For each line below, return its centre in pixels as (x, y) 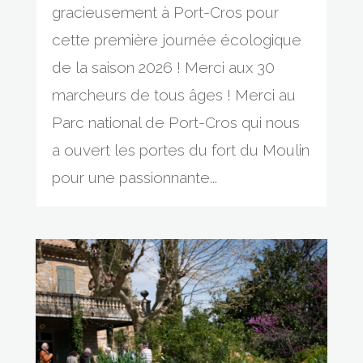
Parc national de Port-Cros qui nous (175, 123)
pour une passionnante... (134, 178)
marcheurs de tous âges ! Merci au (173, 95)
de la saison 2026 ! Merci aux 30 (163, 68)
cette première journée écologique (176, 40)
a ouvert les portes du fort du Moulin (180, 150)
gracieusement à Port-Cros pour (165, 13)
